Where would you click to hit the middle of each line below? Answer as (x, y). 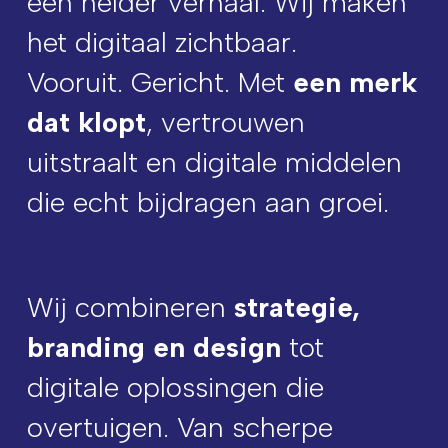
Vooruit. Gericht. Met (159, 82)
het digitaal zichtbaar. (161, 42)
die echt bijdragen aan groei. (207, 202)
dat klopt (86, 122)
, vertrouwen (225, 122)
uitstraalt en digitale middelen (214, 162)
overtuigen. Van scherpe (179, 427)
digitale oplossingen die (175, 387)
